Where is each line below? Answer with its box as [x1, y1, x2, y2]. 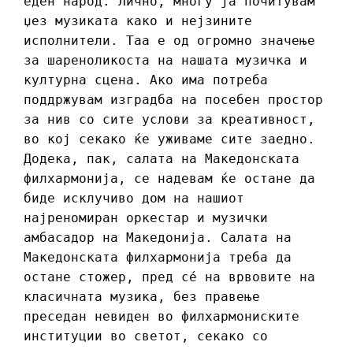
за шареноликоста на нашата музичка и [24, 53, 307, 69]
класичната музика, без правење [24, 289, 260, 305]
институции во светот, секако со [24, 329, 268, 344]
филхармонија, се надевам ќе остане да [24, 171, 315, 187]
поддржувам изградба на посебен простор [24, 92, 323, 108]
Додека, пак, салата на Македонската [24, 151, 299, 167]
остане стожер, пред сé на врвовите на [24, 269, 315, 285]
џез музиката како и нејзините [24, 13, 252, 29]
